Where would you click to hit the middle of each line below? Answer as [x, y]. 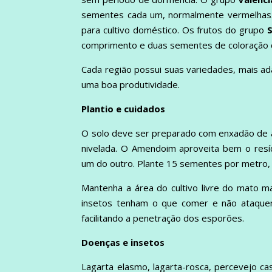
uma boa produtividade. [131, 84]
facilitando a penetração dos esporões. [163, 218]
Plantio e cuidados [124, 108]
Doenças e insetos [123, 242]
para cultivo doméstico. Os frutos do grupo [174, 29]
